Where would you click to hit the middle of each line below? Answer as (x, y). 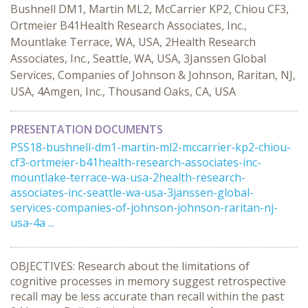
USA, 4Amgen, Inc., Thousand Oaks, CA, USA (123, 91)
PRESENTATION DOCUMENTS (87, 129)
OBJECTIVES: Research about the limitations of (130, 266)
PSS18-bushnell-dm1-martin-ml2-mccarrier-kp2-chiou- (151, 147)
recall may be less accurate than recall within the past (147, 296)
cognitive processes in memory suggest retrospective (148, 281)
